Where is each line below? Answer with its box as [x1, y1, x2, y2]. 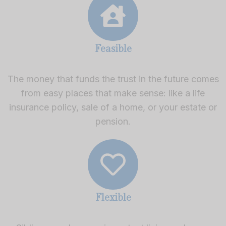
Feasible [94, 42, 132, 55]
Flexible [95, 191, 131, 204]
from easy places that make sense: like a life [21, 87, 205, 98]
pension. [95, 116, 131, 127]
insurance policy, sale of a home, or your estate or [9, 101, 217, 112]
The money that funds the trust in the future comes [7, 73, 219, 84]
